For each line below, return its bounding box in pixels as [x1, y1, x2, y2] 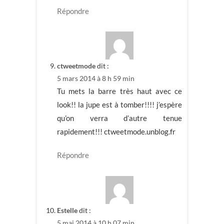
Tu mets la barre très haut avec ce [57, 86, 182, 96]
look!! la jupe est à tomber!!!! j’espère [57, 100, 182, 109]
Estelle [57, 205, 77, 214]
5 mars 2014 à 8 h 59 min [57, 74, 134, 83]
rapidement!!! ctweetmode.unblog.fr [57, 127, 175, 136]
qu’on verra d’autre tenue [57, 113, 182, 123]
